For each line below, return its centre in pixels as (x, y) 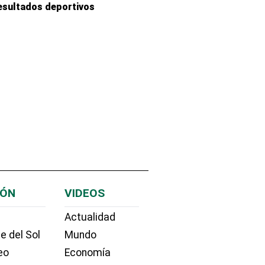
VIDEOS (84, 193)
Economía (87, 252)
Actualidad (90, 217)
